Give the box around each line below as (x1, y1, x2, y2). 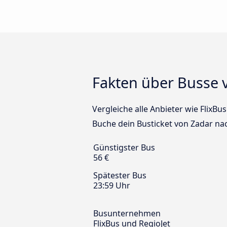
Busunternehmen (93, 208, 161, 219)
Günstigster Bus (93, 142, 155, 154)
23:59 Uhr (93, 180, 130, 192)
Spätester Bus (93, 170, 146, 181)
